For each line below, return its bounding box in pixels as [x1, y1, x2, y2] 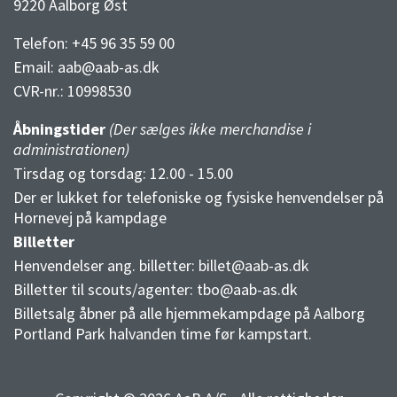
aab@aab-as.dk [58, 57, 160, 78]
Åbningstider [13, 119, 109, 140]
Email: [13, 57, 58, 78]
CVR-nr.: [13, 81, 67, 102]
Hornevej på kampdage [13, 207, 167, 229]
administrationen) [13, 139, 129, 160]
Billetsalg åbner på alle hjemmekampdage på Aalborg [13, 303, 365, 324]
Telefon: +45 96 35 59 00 [13, 33, 175, 54]
